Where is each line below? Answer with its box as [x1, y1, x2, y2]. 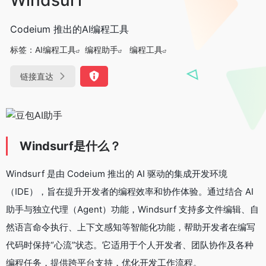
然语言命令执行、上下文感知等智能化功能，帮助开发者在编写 [6, 221, 255, 233]
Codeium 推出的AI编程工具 [10, 23, 129, 35]
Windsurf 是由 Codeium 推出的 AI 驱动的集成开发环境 [6, 168, 227, 180]
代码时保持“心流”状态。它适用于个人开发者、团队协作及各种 [6, 239, 254, 251]
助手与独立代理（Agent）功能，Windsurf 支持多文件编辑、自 [6, 204, 259, 216]
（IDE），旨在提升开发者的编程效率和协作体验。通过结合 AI [6, 186, 254, 198]
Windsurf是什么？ [20, 139, 121, 154]
